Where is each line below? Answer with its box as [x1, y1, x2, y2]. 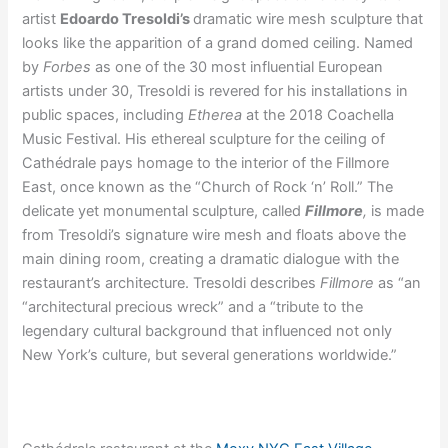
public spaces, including [22, 105, 189, 124]
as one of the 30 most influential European [91, 57, 384, 76]
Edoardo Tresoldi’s [60, 9, 194, 28]
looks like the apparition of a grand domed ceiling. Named [22, 33, 414, 52]
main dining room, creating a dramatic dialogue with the [22, 249, 400, 268]
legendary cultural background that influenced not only [22, 321, 393, 340]
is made [367, 201, 425, 220]
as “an [378, 273, 422, 292]
